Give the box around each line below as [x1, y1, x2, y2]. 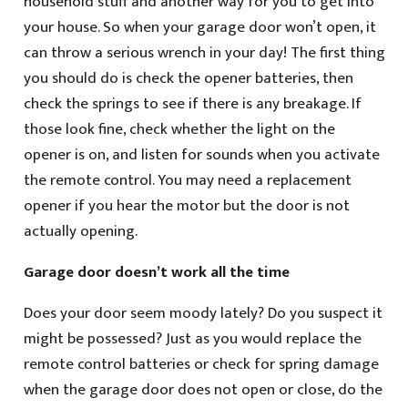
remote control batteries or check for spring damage [23, 352, 379, 378]
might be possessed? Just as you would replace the [23, 326, 362, 352]
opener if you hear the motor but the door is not [23, 193, 350, 219]
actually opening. [23, 219, 138, 245]
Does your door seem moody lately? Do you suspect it [23, 301, 382, 327]
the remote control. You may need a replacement [23, 168, 352, 194]
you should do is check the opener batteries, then [23, 66, 353, 92]
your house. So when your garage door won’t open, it [23, 15, 376, 41]
